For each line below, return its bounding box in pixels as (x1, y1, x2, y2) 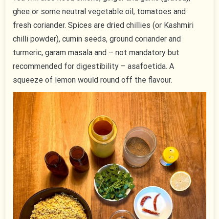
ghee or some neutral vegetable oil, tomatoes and (13, 7, 186, 17)
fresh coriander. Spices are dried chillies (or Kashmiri (13, 21, 194, 30)
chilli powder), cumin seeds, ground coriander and (13, 34, 181, 44)
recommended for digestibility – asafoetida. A (13, 62, 175, 71)
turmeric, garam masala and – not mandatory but (13, 48, 180, 58)
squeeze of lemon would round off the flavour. (13, 75, 173, 85)
